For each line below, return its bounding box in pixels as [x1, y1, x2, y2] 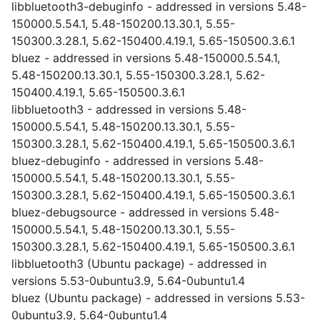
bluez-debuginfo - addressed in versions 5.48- [11, 154, 264, 168]
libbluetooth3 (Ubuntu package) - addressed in [11, 256, 266, 271]
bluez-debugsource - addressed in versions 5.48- [11, 205, 279, 219]
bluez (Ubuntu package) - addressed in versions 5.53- [11, 291, 305, 305]
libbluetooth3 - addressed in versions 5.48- [11, 102, 246, 116]
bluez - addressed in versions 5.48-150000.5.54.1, [11, 51, 280, 65]
